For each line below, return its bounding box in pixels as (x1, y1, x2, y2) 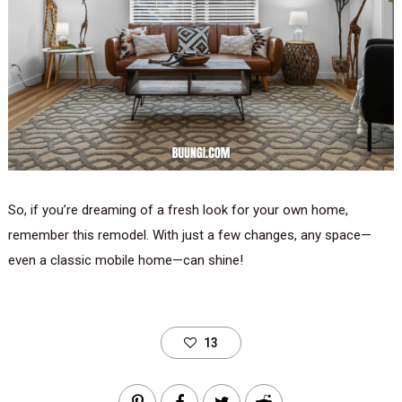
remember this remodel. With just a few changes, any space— (7, 226, 371, 243)
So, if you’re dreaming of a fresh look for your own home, (7, 201, 348, 218)
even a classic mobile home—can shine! (7, 251, 243, 268)
